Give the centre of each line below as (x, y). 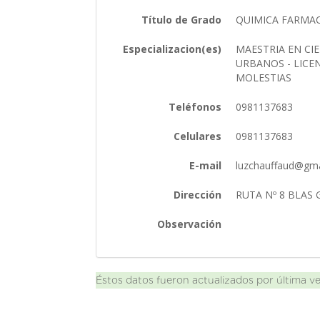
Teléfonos (195, 106)
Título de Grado (182, 19)
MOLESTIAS (265, 77)
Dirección (198, 194)
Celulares (198, 136)
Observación (190, 224)
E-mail (206, 165)
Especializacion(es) (172, 49)
